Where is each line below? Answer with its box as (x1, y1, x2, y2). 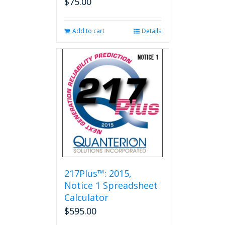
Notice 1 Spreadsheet (64, 179, 158, 191)
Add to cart (72, 27, 104, 35)
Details (141, 27, 161, 35)
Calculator (64, 191, 108, 203)
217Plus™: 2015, (64, 167, 132, 179)
